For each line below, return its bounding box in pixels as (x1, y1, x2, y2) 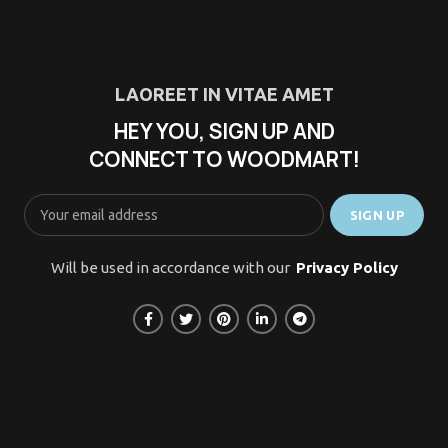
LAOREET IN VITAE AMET (114, 84, 334, 105)
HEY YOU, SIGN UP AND (113, 118, 335, 146)
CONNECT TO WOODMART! (88, 146, 360, 174)
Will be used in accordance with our (50, 259, 296, 277)
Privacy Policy (295, 259, 398, 277)
